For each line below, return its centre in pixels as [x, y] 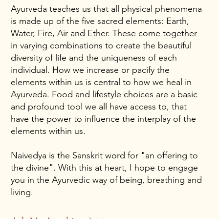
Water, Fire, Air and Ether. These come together [104, 33]
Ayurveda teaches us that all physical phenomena [107, 9]
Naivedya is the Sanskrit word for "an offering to [105, 155]
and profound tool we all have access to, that [99, 106]
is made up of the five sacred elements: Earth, [100, 21]
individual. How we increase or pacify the [90, 70]
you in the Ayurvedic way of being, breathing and [107, 180]
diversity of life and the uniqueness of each [94, 57]
